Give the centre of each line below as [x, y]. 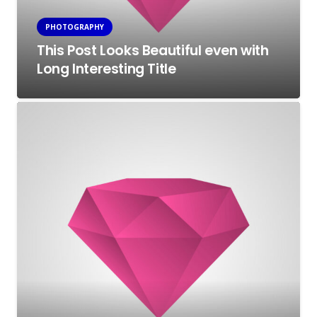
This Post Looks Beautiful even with [153, 50]
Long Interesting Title [106, 69]
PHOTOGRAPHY [75, 27]
